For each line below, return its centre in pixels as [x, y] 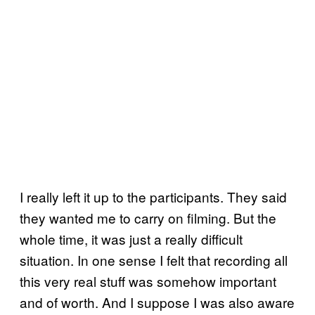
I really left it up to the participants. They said [153, 196]
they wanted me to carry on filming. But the [148, 217]
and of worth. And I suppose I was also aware [157, 302]
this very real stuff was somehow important [148, 281]
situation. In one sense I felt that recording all [154, 259]
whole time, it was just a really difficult [131, 238]
